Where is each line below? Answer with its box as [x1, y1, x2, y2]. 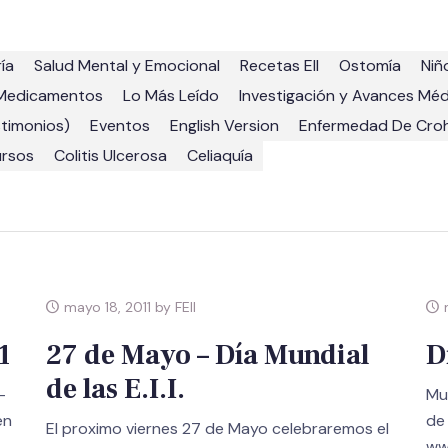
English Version [170, 115, 279, 137]
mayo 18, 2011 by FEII [59, 298, 196, 317]
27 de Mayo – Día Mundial [45, 337, 369, 374]
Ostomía [339, 55, 401, 77]
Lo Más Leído [123, 85, 219, 107]
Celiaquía [187, 145, 253, 167]
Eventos [90, 115, 150, 137]
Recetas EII [240, 55, 319, 77]
